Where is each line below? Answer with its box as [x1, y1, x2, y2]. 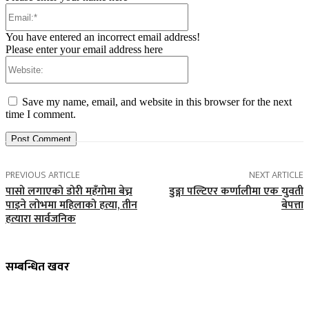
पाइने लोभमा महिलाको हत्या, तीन [6, 196, 137, 215]
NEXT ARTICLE [248, 167, 303, 183]
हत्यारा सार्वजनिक [6, 210, 76, 229]
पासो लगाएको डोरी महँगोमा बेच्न [6, 182, 132, 201]
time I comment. [6, 108, 76, 121]
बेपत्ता [281, 196, 303, 215]
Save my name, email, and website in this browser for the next [22, 96, 292, 108]
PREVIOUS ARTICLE [6, 167, 80, 183]
